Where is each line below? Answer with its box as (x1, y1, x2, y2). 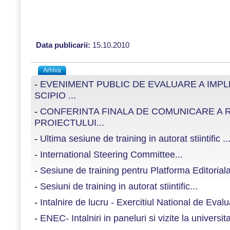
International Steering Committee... (40, 149, 183, 160)
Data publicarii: (36, 41, 92, 49)
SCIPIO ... (34, 90, 76, 101)
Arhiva (43, 67, 61, 74)
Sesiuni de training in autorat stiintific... (40, 181, 198, 191)
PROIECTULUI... (34, 117, 104, 128)
